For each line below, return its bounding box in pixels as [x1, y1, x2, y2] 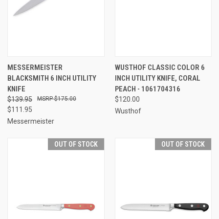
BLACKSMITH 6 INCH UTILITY [7, 73, 96, 83]
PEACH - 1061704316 [114, 84, 180, 93]
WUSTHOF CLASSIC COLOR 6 [114, 63, 205, 72]
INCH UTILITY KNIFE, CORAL [114, 73, 200, 83]
